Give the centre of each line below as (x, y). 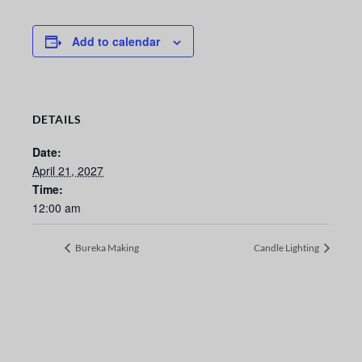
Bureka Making (106, 248)
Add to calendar (116, 42)
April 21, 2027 (68, 171)
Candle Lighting (287, 248)
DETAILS (57, 120)
